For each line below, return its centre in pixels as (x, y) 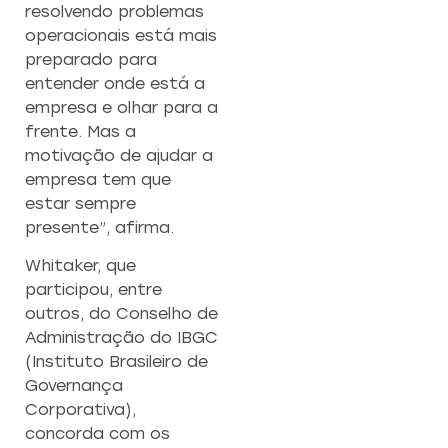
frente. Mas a (80, 131)
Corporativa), (80, 409)
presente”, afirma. (99, 227)
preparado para (91, 59)
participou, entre (93, 289)
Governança (74, 385)
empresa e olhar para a (121, 107)
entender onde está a (115, 83)
